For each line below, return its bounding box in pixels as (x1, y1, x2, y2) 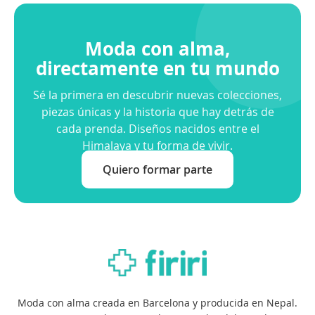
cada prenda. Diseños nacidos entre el (56, 120, 259, 136)
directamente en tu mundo (35, 55, 280, 81)
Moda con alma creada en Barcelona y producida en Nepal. (18, 296, 297, 310)
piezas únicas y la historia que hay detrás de (41, 103, 274, 120)
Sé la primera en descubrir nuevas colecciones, (33, 86, 282, 103)
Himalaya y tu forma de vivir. (82, 137, 233, 153)
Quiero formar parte (103, 161, 212, 177)
